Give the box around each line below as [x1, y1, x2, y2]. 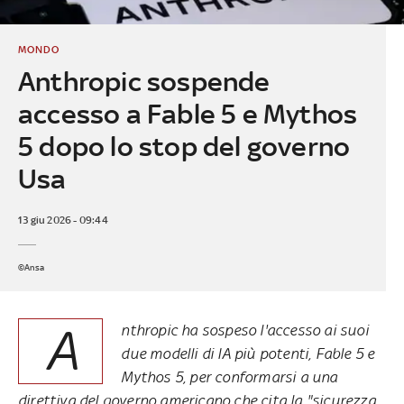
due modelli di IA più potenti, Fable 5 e [121, 344, 375, 363]
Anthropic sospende [17, 65, 271, 97]
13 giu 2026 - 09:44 [17, 213, 108, 226]
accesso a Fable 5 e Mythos [17, 97, 358, 130]
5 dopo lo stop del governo [17, 130, 351, 162]
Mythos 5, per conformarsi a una [121, 367, 338, 386]
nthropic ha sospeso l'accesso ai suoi [121, 320, 369, 339]
